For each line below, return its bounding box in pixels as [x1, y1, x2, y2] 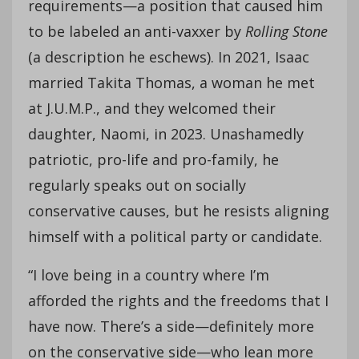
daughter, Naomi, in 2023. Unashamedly [28, 123, 304, 143]
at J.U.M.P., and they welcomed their [28, 98, 276, 118]
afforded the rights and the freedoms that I [28, 290, 329, 310]
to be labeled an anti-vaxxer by [28, 21, 245, 41]
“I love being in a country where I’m [28, 264, 269, 284]
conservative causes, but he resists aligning [28, 200, 329, 220]
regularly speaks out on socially [28, 175, 246, 195]
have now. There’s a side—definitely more [28, 316, 314, 336]
